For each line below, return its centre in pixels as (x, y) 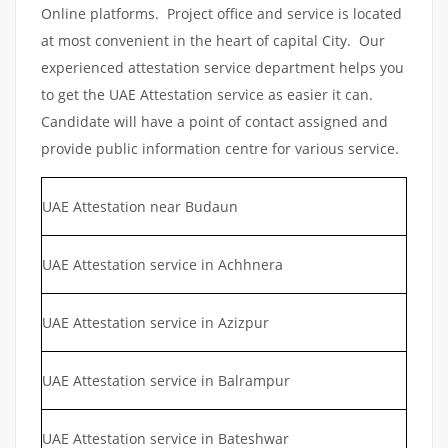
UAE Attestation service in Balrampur (166, 380)
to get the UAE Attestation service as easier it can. (207, 94)
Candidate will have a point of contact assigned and (214, 121)
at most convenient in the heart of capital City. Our (213, 40)
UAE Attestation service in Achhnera (162, 264)
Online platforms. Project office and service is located (221, 13)
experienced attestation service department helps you (222, 67)
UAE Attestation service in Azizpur (155, 322)
